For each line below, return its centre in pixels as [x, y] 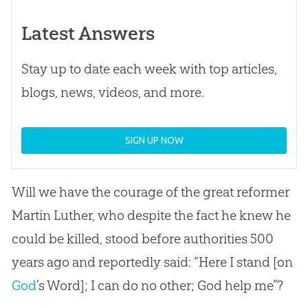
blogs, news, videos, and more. [112, 92]
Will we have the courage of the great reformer [150, 192]
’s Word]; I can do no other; [117, 286]
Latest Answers [88, 34]
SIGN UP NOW [154, 141]
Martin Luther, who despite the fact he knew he [151, 216]
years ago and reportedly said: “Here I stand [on [152, 262]
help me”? [252, 286]
